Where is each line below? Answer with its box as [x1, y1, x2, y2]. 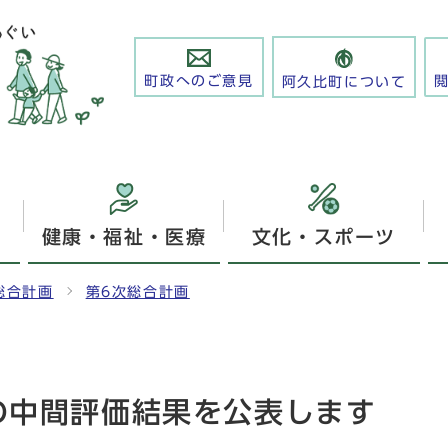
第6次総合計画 [85, 284, 190, 299]
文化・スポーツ [251, 226, 397, 246]
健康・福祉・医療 [41, 226, 207, 246]
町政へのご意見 [144, 73, 254, 88]
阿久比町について [281, 74, 407, 89]
